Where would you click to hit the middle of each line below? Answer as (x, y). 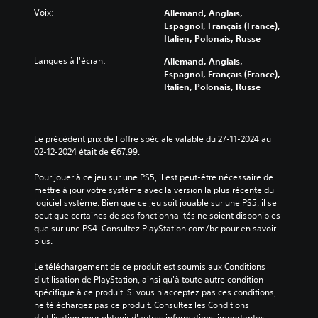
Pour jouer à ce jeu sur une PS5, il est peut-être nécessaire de (154, 177)
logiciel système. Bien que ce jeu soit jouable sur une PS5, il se (155, 202)
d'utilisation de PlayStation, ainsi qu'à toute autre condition (149, 279)
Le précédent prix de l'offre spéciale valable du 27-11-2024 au (153, 138)
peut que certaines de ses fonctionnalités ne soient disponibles (157, 215)
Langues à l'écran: (70, 60)
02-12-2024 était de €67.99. (87, 151)
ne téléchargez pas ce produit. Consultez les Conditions (142, 305)
